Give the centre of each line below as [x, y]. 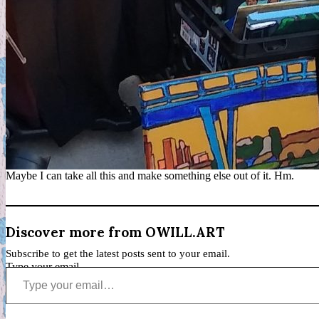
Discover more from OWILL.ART [115, 232]
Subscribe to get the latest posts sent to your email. [118, 253]
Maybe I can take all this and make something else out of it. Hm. [150, 175]
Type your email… [48, 266]
